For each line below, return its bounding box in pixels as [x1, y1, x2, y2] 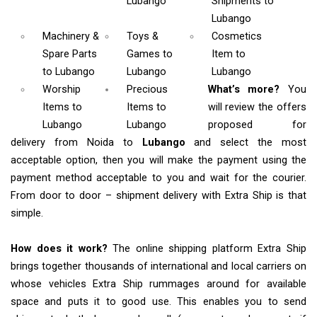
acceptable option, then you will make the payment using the [11, 154, 306, 167]
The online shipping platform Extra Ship [107, 243, 307, 255]
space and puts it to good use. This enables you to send [11, 296, 306, 309]
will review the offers [207, 101, 306, 114]
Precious [127, 83, 168, 96]
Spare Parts [42, 48, 97, 61]
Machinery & [42, 30, 99, 43]
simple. [11, 207, 43, 220]
